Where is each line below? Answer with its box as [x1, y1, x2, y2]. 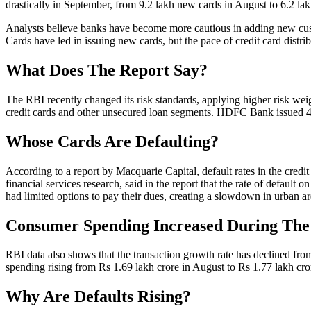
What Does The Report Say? [6, 60, 208, 79]
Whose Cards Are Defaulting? [6, 132, 219, 151]
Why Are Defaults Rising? [6, 287, 191, 306]
